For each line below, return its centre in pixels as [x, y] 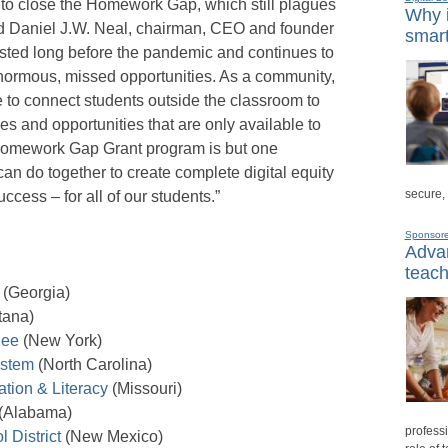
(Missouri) [145, 388]
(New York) [60, 340]
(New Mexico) [112, 436]
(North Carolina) [93, 364]
